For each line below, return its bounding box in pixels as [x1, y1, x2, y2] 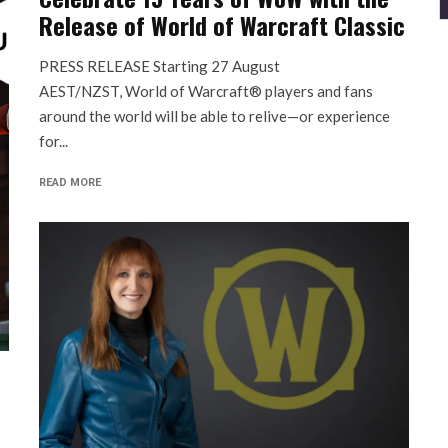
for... [39, 132, 68, 150]
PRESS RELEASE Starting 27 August [39, 57, 280, 75]
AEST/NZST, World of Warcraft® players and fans [39, 82, 373, 100]
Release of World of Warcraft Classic [39, 7, 405, 43]
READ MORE [39, 176, 101, 189]
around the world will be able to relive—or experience [39, 107, 390, 125]
